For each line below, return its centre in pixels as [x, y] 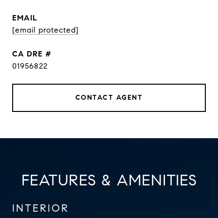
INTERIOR [41, 208]
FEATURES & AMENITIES [109, 180]
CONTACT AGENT [109, 98]
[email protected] [45, 30]
